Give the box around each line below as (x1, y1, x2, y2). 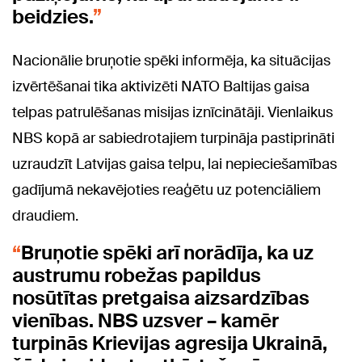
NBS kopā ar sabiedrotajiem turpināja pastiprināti (12, 128, 335, 149)
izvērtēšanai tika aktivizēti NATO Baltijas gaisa (12, 77, 309, 97)
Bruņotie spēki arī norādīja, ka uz (21, 240, 314, 266)
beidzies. (12, 4, 93, 30)
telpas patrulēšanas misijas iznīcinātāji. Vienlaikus (12, 103, 333, 123)
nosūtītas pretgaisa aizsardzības (12, 285, 309, 311)
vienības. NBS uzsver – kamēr (12, 308, 279, 334)
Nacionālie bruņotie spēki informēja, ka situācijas (12, 51, 330, 71)
